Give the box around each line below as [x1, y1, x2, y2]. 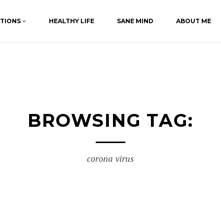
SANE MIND [116, 17, 154, 25]
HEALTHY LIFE [48, 17, 95, 25]
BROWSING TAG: [28, 110, 193, 131]
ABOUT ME [176, 17, 212, 25]
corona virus [87, 152, 134, 164]
